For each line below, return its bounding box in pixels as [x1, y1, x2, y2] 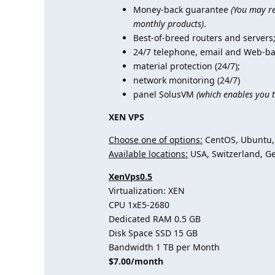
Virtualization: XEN [109, 185, 185, 196]
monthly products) [133, 18, 204, 29]
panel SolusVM [133, 88, 196, 100]
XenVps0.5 [109, 171, 152, 182]
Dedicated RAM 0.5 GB [109, 213, 201, 225]
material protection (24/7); [133, 60, 240, 72]
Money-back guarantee [133, 4, 231, 15]
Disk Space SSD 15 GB [109, 227, 198, 239]
